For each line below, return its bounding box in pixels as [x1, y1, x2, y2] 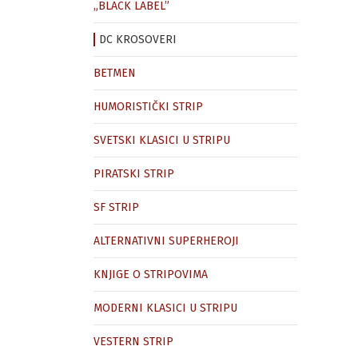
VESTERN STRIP [93, 335, 173, 348]
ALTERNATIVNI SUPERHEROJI [93, 234, 239, 248]
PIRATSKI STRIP [93, 167, 174, 181]
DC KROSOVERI [99, 33, 177, 46]
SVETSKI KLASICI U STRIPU [93, 133, 230, 147]
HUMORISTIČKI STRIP [93, 100, 203, 113]
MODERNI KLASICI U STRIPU [93, 301, 237, 315]
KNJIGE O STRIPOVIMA [93, 268, 208, 281]
